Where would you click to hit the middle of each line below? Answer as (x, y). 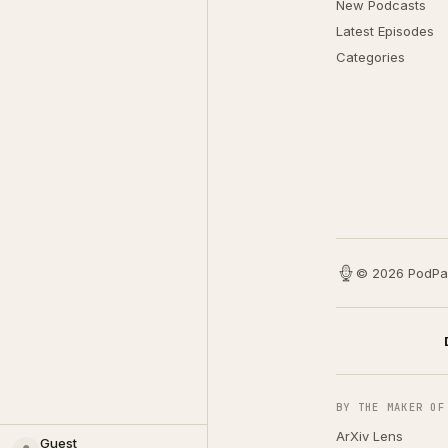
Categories (370, 57)
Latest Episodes (385, 31)
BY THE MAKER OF (390, 407)
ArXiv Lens (369, 436)
